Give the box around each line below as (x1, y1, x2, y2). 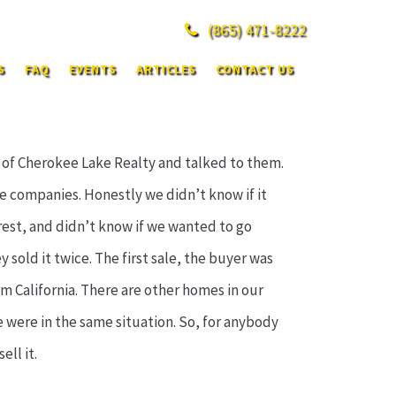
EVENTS (68, 61, 117, 77)
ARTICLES (135, 61, 196, 77)
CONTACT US (215, 61, 294, 77)
